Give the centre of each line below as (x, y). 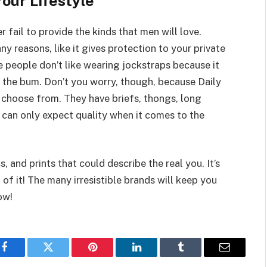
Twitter (63, 256)
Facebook (24, 256)
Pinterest (110, 256)
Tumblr (195, 256)
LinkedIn (155, 256)
